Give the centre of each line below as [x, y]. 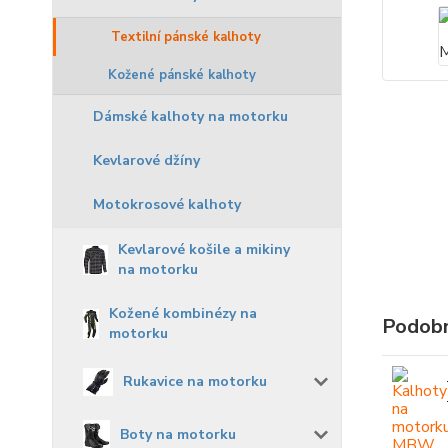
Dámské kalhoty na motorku [190, 116]
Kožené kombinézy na [182, 313]
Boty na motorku [178, 435]
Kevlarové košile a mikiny [204, 249]
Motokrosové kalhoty [167, 204]
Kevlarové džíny [146, 160]
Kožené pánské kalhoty [182, 75]
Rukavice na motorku [195, 382]
